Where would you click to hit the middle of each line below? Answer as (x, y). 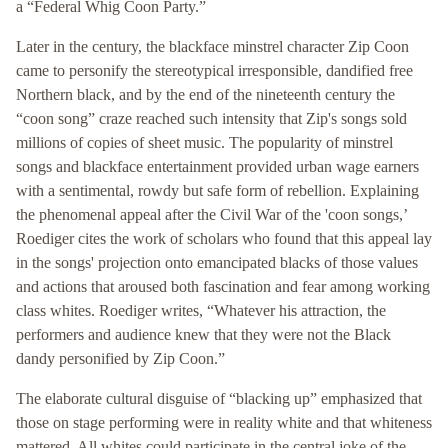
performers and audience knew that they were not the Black (203, 335)
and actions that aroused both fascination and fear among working (223, 287)
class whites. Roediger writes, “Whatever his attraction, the (201, 311)
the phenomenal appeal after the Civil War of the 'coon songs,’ (211, 215)
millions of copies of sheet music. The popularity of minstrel (204, 143)
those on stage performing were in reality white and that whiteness (224, 423)
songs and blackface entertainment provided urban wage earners (217, 167)
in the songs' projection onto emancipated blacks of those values (217, 263)
